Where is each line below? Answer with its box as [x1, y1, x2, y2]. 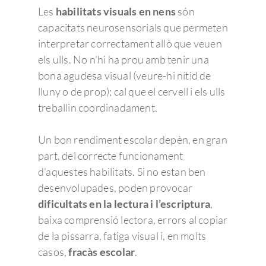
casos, [38, 245, 69, 258]
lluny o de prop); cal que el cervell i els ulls [38, 85, 226, 98]
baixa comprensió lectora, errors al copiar [38, 213, 228, 226]
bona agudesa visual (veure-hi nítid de [38, 69, 211, 82]
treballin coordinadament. [38, 101, 157, 114]
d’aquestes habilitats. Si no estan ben [38, 165, 206, 178]
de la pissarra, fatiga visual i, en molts [38, 229, 207, 242]
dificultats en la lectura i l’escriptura [38, 197, 210, 210]
